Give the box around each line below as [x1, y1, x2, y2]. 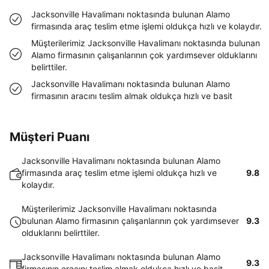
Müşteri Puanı [10, 130, 89, 144]
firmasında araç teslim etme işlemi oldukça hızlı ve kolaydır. [31, 21, 262, 31]
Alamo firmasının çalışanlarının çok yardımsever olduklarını [31, 50, 257, 60]
